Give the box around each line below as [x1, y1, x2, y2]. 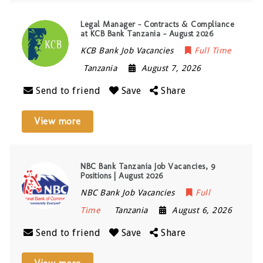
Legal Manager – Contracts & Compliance [80, 19, 235, 29]
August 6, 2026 [172, 205, 232, 215]
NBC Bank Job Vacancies [80, 187, 175, 197]
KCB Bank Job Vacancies [80, 45, 174, 55]
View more [34, 115, 81, 127]
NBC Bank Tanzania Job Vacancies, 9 [80, 161, 215, 171]
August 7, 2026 [141, 63, 201, 73]
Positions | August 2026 [80, 170, 163, 181]
